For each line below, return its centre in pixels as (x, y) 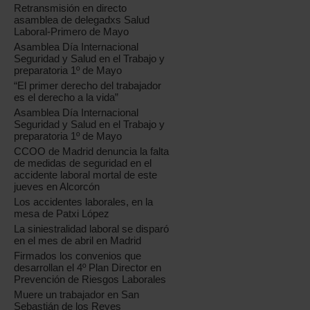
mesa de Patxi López (62, 213)
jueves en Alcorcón (57, 186)
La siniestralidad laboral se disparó (92, 229)
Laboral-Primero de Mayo (72, 31)
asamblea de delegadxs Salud (82, 20)
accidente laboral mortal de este (86, 175)
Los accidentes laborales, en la (84, 202)
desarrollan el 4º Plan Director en (88, 267)
